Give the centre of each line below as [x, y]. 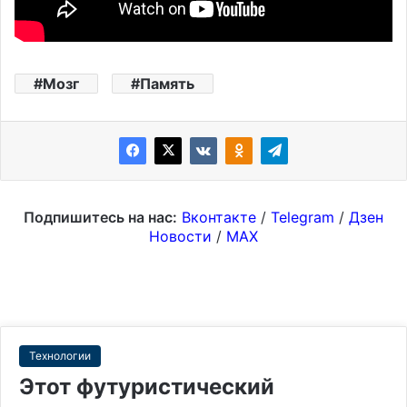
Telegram [303, 217]
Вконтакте [219, 217]
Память [167, 83]
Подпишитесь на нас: [100, 217]
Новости [180, 236]
